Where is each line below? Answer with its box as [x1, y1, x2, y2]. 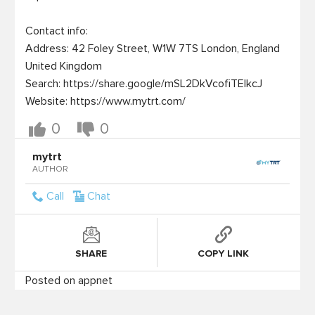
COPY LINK [198, 247, 250, 259]
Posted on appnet [25, 273, 113, 288]
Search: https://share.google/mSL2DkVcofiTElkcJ [25, 76, 263, 91]
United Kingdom [25, 58, 103, 73]
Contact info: [25, 23, 89, 38]
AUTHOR [32, 164, 68, 175]
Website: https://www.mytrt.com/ [25, 94, 186, 108]
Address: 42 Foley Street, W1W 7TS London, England [25, 41, 281, 56]
